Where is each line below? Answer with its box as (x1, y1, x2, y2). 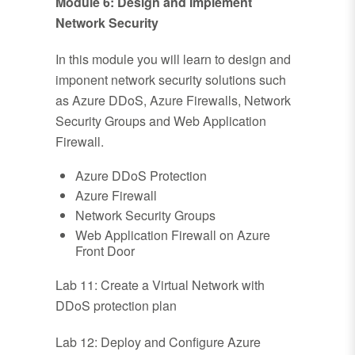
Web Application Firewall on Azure (75, 226, 270, 245)
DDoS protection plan (55, 296, 177, 315)
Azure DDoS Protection (75, 166, 207, 185)
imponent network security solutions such (55, 71, 286, 90)
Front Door (75, 242, 135, 261)
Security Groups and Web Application (55, 112, 266, 131)
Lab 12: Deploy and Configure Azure (55, 333, 261, 352)
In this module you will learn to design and (55, 50, 291, 69)
